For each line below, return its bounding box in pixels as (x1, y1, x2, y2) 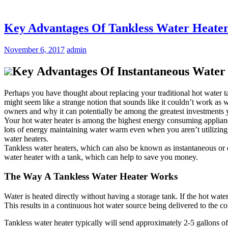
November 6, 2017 (4, 45, 65, 54)
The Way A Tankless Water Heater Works (4, 171, 178, 182)
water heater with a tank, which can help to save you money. (4, 152, 198, 161)
